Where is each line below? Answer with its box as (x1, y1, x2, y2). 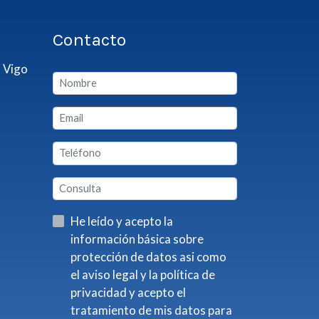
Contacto (52, 29, 126, 51)
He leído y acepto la (70, 213, 164, 229)
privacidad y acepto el (70, 284, 129, 300)
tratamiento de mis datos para (70, 302, 232, 318)
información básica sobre (70, 231, 204, 246)
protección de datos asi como (70, 249, 179, 264)
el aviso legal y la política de (70, 266, 140, 282)
